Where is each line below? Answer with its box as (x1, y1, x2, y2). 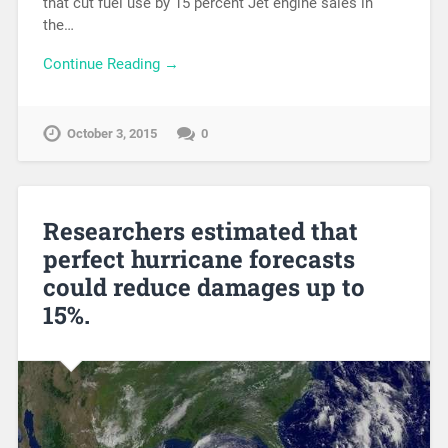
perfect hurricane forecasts (42, 242, 355, 275)
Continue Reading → (42, 55, 179, 74)
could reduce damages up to (42, 270, 365, 303)
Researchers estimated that (42, 214, 358, 247)
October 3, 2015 (66, 126, 157, 142)
